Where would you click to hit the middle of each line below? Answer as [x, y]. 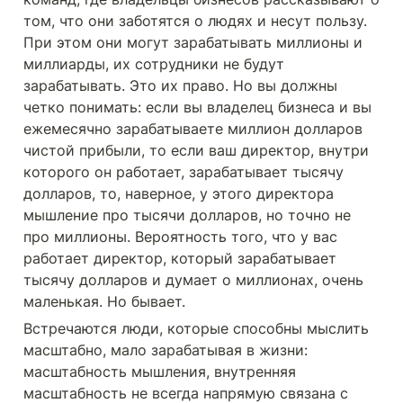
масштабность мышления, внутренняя [160, 372]
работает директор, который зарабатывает [180, 258]
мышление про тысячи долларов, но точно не [187, 215]
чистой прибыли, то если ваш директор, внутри [196, 150]
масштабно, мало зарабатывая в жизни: [166, 350]
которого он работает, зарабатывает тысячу [184, 172]
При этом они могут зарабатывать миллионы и [193, 42]
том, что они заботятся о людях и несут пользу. [195, 21]
